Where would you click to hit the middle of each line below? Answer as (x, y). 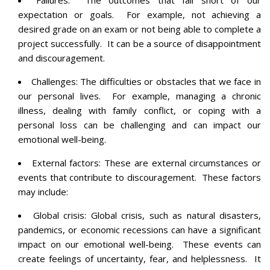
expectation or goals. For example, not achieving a (140, 14)
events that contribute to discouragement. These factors (140, 177)
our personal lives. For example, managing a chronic (140, 96)
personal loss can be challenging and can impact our (140, 124)
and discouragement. (61, 58)
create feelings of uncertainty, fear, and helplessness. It (140, 258)
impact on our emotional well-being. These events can (140, 244)
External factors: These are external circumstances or (146, 162)
